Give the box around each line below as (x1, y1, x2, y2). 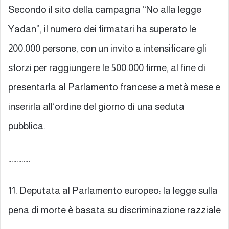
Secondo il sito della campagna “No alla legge (8, 4, 201, 15)
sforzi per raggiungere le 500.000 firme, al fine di (8, 62, 205, 73)
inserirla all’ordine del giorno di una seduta (8, 101, 185, 112)
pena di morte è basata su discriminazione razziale (8, 204, 221, 215)
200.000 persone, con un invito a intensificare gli (8, 42, 207, 54)
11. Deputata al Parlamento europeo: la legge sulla (8, 185, 218, 196)
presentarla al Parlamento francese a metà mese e (8, 81, 220, 93)
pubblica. (8, 120, 45, 131)
